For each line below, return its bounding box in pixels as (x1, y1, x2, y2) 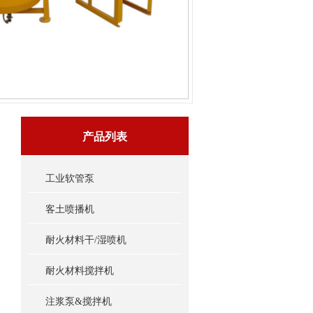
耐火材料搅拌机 (45, 265, 114, 276)
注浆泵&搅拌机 (45, 296, 112, 307)
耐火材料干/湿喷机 (45, 235, 126, 245)
